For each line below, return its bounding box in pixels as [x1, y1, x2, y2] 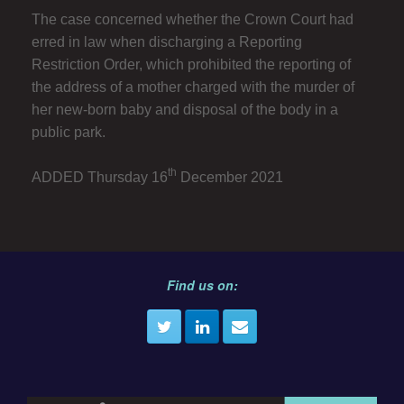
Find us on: [166, 275, 238, 294]
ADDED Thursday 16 [32, 169, 168, 185]
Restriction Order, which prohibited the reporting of [32, 56, 351, 72]
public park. [32, 124, 106, 140]
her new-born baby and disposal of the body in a [32, 101, 338, 117]
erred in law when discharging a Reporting [32, 33, 302, 50]
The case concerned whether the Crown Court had [32, 11, 353, 27]
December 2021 [177, 169, 283, 185]
